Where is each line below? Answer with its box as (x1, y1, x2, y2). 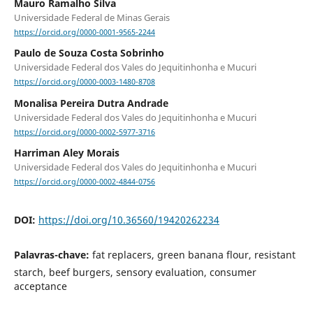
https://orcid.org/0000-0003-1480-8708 (13, 77, 155, 87)
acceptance (13, 279, 67, 293)
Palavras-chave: (13, 248, 92, 262)
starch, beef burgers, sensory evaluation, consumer (13, 265, 256, 279)
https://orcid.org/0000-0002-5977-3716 (13, 126, 155, 137)
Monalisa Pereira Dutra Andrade (13, 96, 168, 110)
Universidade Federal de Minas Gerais (13, 11, 170, 24)
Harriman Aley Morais (13, 145, 119, 159)
